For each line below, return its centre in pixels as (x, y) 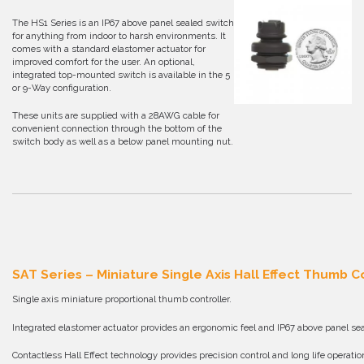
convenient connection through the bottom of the (117, 128)
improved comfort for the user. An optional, (104, 61)
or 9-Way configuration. (62, 87)
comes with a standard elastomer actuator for (109, 48)
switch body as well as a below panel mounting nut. (123, 141)
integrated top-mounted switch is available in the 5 (121, 74)
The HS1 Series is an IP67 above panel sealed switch (123, 22)
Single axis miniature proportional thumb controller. (122, 299)
